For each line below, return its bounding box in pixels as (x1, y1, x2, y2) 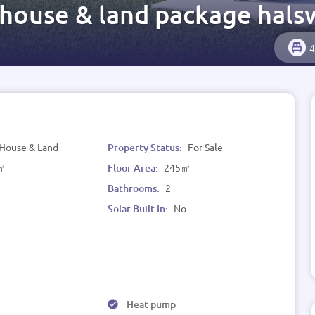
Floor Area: (107, 161, 160, 174)
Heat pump (126, 297, 176, 311)
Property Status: (107, 141, 184, 154)
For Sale (187, 141, 223, 153)
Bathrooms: (107, 181, 162, 195)
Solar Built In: (107, 202, 170, 215)
